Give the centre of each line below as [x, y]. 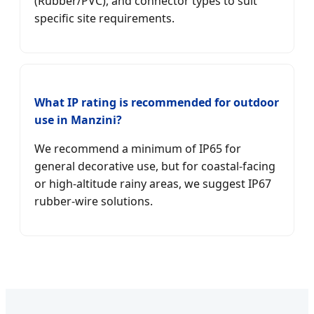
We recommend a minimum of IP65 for [138, 148]
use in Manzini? [78, 120]
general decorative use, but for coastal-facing [155, 166]
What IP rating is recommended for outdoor [157, 102]
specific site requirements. [104, 19]
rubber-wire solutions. [94, 201]
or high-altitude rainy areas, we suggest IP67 [153, 183]
